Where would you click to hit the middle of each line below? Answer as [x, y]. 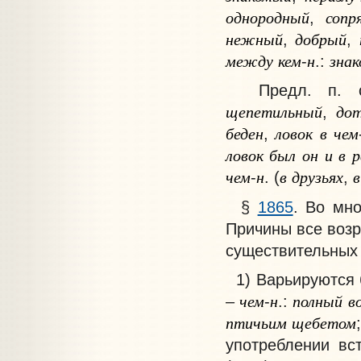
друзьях [317, 177]
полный [318, 301]
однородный [267, 17]
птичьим [256, 323]
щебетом [324, 323]
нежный [254, 38]
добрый [321, 38]
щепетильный [274, 112]
